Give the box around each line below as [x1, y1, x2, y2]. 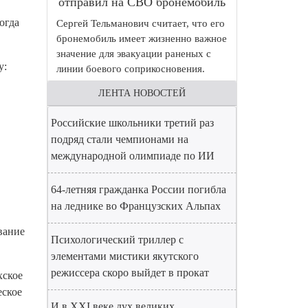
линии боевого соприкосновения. [56, 63, 205, 74]
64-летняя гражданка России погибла [51, 184, 226, 195]
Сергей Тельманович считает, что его [56, 18, 225, 29]
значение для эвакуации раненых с [56, 48, 211, 59]
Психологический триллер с [51, 234, 184, 245]
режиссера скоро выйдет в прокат [51, 267, 209, 278]
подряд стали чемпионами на [51, 133, 188, 145]
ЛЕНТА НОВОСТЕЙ [98, 88, 186, 98]
